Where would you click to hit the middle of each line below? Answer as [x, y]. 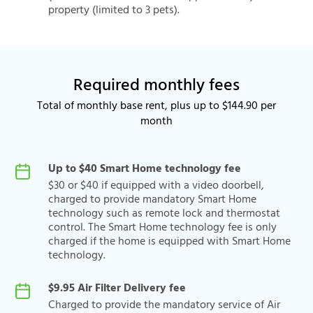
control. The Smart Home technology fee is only [162, 228]
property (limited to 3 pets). [114, 10]
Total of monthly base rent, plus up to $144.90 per [156, 106]
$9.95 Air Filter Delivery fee [117, 289]
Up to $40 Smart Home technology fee [145, 169]
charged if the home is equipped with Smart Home [169, 242]
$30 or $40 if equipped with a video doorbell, [156, 186]
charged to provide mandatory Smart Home [152, 200]
